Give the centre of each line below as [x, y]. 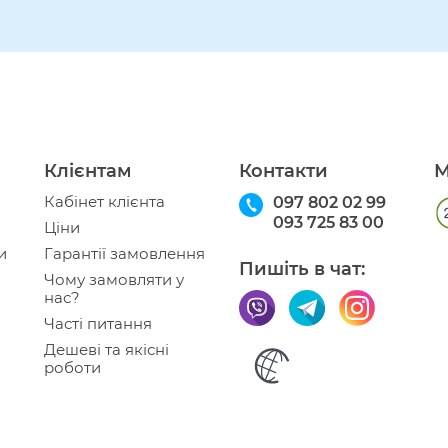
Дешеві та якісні [106, 349]
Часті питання [98, 323]
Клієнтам [88, 171]
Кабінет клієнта [104, 201]
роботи [72, 367]
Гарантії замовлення [124, 253]
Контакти [283, 171]
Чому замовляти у [114, 279]
